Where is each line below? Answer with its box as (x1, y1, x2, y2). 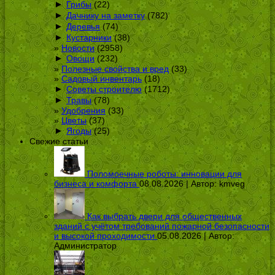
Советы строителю (66, 83, 142, 94)
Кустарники (66, 32, 112, 42)
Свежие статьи (29, 136, 88, 146)
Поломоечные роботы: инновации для (87, 168, 242, 179)
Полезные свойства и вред (61, 63, 169, 74)
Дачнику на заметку (66, 10, 145, 20)
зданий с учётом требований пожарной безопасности (54, 220, 269, 231)
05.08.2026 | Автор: (157, 230, 234, 241)
